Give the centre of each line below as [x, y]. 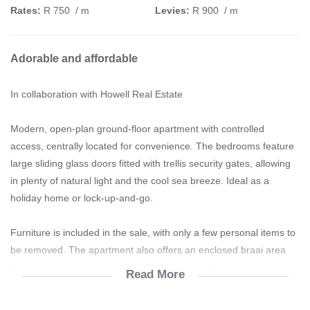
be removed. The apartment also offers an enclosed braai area [148, 249]
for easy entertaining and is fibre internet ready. [114, 267]
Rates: [26, 10]
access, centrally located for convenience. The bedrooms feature [152, 146]
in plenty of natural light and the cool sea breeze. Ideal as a [140, 180]
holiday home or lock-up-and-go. [82, 198]
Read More [155, 274]
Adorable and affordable [74, 58]
